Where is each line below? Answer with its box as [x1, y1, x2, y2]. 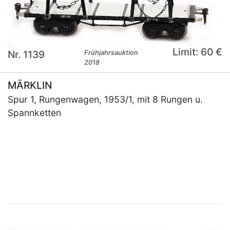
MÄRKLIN [8, 79, 52, 92]
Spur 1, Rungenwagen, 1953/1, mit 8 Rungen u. [8, 94, 203, 105]
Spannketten [8, 107, 61, 119]
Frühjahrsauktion [84, 49, 139, 57]
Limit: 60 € [172, 46, 222, 59]
